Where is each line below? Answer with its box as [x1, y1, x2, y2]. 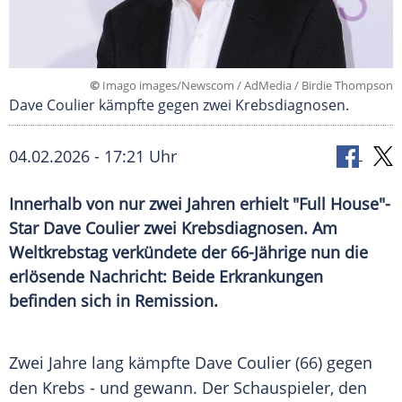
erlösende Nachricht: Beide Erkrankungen [9, 266, 323, 288]
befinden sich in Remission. [9, 290, 218, 312]
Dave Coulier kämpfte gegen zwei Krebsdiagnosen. [9, 95, 349, 116]
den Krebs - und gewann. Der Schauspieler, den [9, 377, 367, 399]
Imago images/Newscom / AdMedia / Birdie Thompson [100, 77, 393, 94]
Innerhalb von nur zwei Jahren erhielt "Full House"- [9, 193, 390, 215]
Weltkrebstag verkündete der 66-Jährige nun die [9, 241, 368, 264]
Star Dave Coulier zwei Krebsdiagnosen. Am [9, 217, 337, 240]
